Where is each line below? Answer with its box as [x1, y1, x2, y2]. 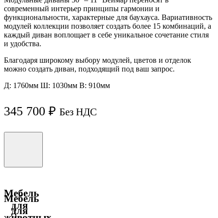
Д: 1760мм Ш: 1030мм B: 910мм [4, 81, 110, 90]
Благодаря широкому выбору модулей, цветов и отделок [4, 55, 191, 64]
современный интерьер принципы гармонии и [4, 4, 160, 13]
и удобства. [4, 39, 41, 48]
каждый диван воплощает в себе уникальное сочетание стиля [4, 30, 209, 39]
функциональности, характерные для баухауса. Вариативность [4, 13, 212, 21]
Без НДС [59, 106, 97, 118]
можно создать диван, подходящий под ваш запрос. [4, 64, 175, 73]
